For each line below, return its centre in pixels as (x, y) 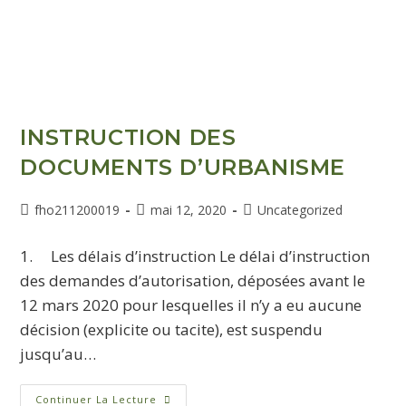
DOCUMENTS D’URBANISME (183, 167)
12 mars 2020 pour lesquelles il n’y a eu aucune (191, 304)
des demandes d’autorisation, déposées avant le (193, 280)
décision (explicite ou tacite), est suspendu (172, 329)
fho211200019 (77, 209)
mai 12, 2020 (189, 209)
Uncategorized (300, 209)
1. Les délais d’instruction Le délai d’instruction (195, 256)
